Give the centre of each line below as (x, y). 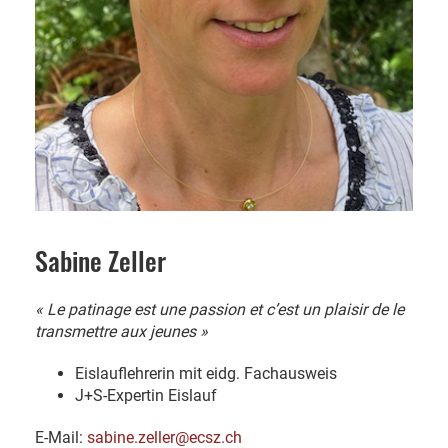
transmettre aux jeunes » (121, 332)
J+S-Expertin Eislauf (146, 396)
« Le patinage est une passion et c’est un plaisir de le (219, 310)
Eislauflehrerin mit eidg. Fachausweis (206, 374)
